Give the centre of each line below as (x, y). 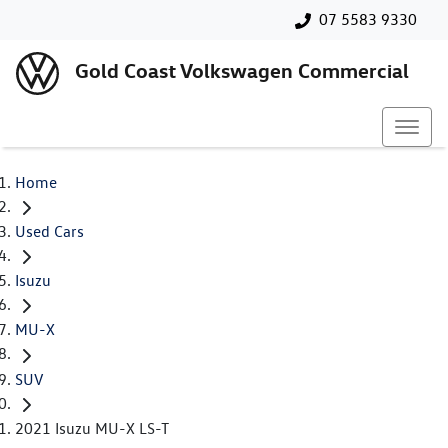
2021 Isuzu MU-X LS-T (92, 428)
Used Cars (49, 232)
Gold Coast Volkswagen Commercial (242, 71)
